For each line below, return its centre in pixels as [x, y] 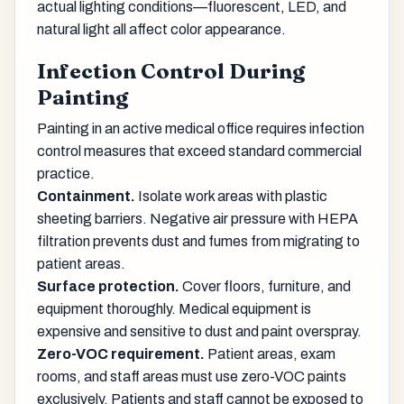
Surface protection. [108, 286]
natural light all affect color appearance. [161, 29]
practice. [66, 173]
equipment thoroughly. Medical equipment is [174, 308]
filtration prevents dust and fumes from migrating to [198, 241]
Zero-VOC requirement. [121, 353]
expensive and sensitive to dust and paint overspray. [199, 331]
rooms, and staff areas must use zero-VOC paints [192, 376]
